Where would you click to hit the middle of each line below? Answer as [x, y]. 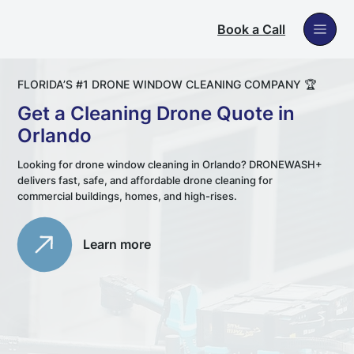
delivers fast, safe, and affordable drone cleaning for [145, 181]
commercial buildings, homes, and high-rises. [128, 196]
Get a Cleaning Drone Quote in [156, 114]
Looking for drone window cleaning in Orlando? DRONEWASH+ [170, 165]
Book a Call [252, 29]
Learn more [117, 244]
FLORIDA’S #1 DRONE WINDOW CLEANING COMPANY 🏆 [167, 85]
